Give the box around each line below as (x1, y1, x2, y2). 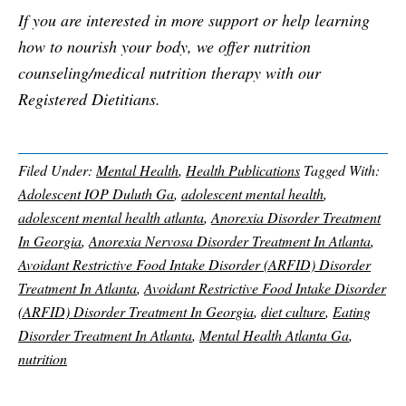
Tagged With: (304, 159, 380, 179)
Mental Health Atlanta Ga (199, 324, 349, 344)
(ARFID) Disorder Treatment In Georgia (18, 301, 254, 321)
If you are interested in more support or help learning (18, 8, 370, 31)
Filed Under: (18, 159, 96, 179)
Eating (333, 301, 371, 321)
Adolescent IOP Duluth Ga (18, 183, 174, 203)
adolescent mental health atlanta (18, 207, 204, 227)
